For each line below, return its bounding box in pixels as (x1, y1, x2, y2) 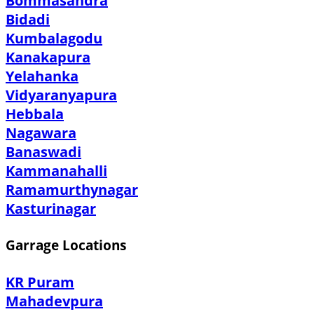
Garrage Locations (6, 236, 126, 254)
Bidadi (6, 9, 50, 29)
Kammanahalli (6, 161, 107, 180)
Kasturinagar (6, 198, 96, 218)
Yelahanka (6, 66, 78, 86)
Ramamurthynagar (6, 179, 138, 199)
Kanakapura (6, 47, 90, 67)
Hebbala (6, 104, 64, 123)
